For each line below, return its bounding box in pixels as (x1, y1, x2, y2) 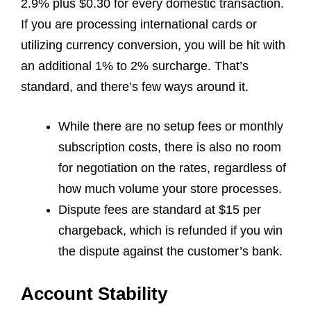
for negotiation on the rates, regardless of (58, 160, 286, 175)
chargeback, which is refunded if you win (58, 223, 283, 237)
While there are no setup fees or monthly (58, 119, 283, 133)
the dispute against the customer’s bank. (58, 244, 283, 258)
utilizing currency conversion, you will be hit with (21, 37, 285, 52)
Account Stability (21, 283, 167, 304)
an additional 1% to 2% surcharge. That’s (21, 58, 249, 73)
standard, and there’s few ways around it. (21, 79, 249, 94)
